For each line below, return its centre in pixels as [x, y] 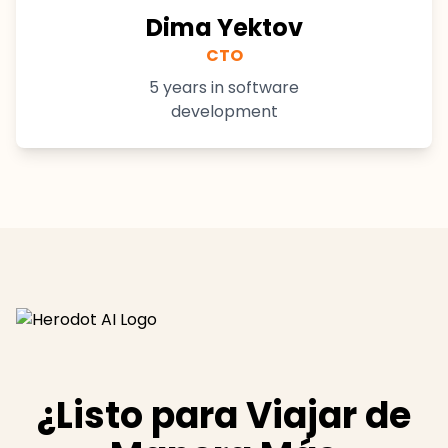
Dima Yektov [224, 28]
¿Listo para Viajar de [224, 416]
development [224, 112]
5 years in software [224, 88]
